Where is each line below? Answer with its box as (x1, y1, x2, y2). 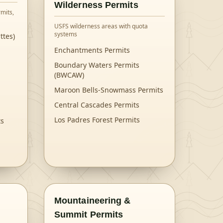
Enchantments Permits (54, 45, 130, 55)
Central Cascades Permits (54, 100, 139, 110)
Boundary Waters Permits (54, 60, 139, 70)
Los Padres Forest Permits (54, 115, 140, 124)
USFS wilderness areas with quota (54, 22, 148, 30)
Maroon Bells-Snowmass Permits (54, 85, 163, 95)
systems (54, 30, 77, 38)
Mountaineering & (54, 196, 131, 206)
